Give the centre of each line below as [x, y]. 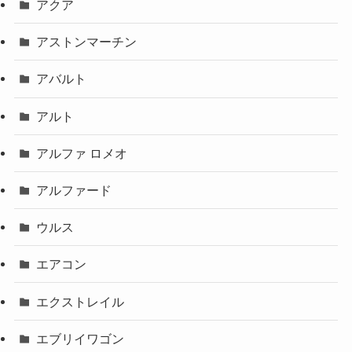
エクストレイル [81, 301]
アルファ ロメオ [82, 153]
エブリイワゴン [81, 338]
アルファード [74, 191]
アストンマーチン [87, 42]
